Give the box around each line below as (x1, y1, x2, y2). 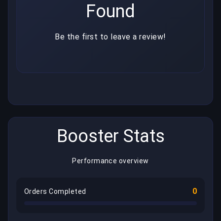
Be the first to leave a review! (55, 32, 166, 42)
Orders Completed (24, 187, 86, 196)
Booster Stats (56, 126, 165, 147)
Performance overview (72, 157, 149, 165)
